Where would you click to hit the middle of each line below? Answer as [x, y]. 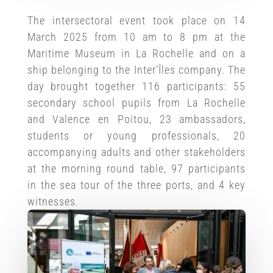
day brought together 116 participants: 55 [136, 86]
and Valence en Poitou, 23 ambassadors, [136, 119]
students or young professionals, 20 [136, 135]
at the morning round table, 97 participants [136, 168]
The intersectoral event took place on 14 [136, 20]
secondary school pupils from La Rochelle [136, 102]
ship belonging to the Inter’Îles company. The [136, 69]
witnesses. [53, 201]
